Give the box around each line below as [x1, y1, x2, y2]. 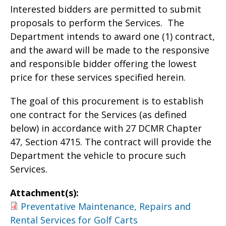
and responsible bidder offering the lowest [10, 58, 197, 70]
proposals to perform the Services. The [10, 17, 184, 29]
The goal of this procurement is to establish [10, 95, 203, 107]
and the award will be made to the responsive [10, 44, 209, 56]
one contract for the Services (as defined [10, 108, 187, 121]
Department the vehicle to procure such [10, 149, 186, 161]
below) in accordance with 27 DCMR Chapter [10, 122, 202, 134]
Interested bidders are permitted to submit [10, 3, 201, 15]
